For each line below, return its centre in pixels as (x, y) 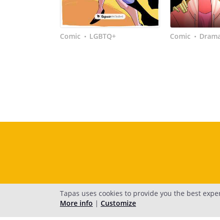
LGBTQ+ (103, 36)
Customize (118, 203)
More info (76, 203)
